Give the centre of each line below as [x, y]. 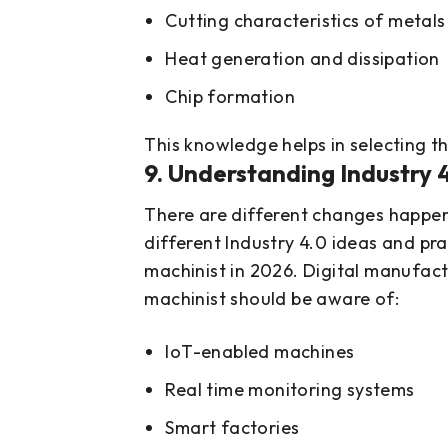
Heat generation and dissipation [302, 59]
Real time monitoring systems [290, 390]
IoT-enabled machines [260, 352]
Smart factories [232, 428]
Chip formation [230, 97]
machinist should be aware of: [272, 299]
